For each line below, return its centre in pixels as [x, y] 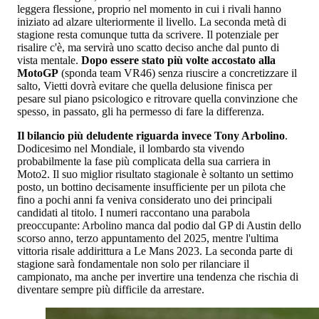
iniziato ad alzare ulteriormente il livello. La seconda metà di [152, 21]
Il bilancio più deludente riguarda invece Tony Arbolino [151, 135]
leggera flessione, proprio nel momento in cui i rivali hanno [149, 9]
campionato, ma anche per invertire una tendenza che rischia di [158, 276]
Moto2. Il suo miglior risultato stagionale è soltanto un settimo [155, 174]
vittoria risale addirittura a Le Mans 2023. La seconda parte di [155, 251]
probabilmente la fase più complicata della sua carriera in [144, 161]
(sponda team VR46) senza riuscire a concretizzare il [178, 73]
